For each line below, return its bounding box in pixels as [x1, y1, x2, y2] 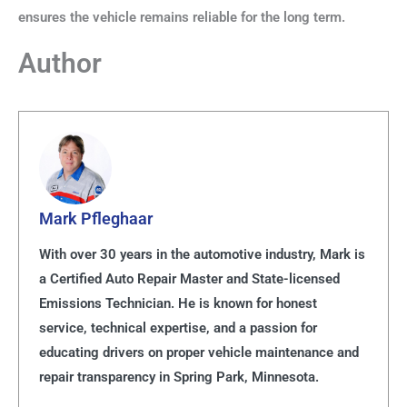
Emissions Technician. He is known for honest [38, 295, 317, 313]
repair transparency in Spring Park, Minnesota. [38, 369, 319, 386]
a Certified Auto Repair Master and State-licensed [38, 271, 340, 288]
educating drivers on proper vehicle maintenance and [38, 344, 359, 362]
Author [18, 47, 102, 80]
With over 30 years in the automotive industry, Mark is [38, 246, 365, 263]
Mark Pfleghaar [38, 210, 153, 229]
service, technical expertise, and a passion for [38, 320, 317, 337]
